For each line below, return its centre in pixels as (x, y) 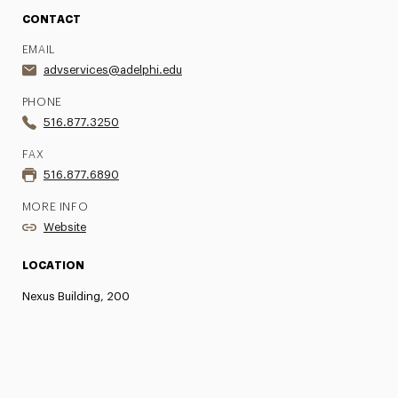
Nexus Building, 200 (76, 296)
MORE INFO (55, 207)
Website (64, 227)
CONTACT (51, 20)
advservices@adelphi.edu (112, 70)
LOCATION (53, 266)
